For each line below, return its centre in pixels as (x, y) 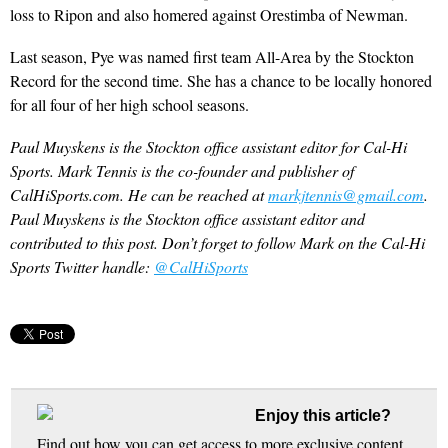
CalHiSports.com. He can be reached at (139, 194)
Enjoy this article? (323, 415)
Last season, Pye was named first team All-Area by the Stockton (212, 56)
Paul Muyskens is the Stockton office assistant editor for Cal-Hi (208, 146)
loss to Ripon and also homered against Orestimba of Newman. (209, 14)
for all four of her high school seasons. (129, 104)
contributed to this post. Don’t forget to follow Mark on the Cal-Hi (217, 242)
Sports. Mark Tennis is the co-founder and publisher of (182, 170)
